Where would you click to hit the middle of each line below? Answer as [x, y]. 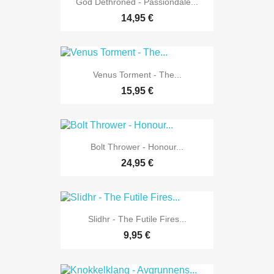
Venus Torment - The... [137, 74]
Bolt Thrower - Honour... [137, 146]
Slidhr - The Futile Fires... [137, 219]
